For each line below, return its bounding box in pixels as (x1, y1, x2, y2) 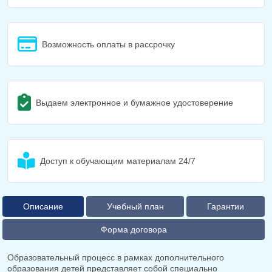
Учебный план (106, 201, 164, 211)
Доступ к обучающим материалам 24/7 (40, 155, 195, 166)
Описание (22, 201, 63, 211)
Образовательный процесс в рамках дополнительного (7, 252, 224, 262)
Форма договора (100, 224, 167, 234)
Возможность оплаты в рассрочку (42, 39, 175, 49)
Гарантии (207, 201, 245, 211)
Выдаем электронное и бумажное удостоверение (36, 97, 233, 107)
